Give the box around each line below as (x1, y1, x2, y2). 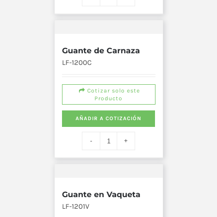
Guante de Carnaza (62, 46, 140, 56)
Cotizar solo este (85, 87, 140, 94)
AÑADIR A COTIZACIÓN (75, 115, 141, 122)
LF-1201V (62, 202, 89, 211)
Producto (94, 95, 123, 102)
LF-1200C (62, 58, 92, 67)
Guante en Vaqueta (62, 190, 140, 200)
